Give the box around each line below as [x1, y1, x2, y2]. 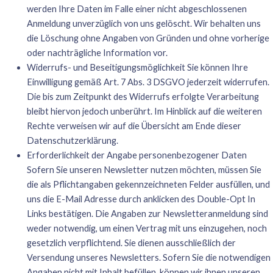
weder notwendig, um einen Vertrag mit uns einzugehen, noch [26, 222, 267, 233]
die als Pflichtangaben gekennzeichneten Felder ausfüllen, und [26, 179, 270, 190]
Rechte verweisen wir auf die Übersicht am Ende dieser [26, 120, 241, 131]
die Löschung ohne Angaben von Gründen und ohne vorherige [26, 32, 269, 43]
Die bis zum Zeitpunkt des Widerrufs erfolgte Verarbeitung [26, 91, 259, 102]
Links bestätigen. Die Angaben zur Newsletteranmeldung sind [26, 208, 268, 219]
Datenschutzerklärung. [26, 135, 118, 146]
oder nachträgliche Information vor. [26, 47, 168, 58]
